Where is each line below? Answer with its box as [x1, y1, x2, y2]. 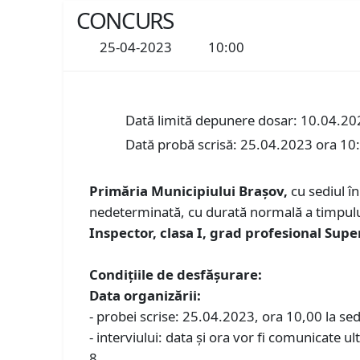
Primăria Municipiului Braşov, [89, 181, 292, 200]
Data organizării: [89, 285, 202, 305]
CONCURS [76, 4, 174, 35]
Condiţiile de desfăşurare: [89, 264, 263, 284]
